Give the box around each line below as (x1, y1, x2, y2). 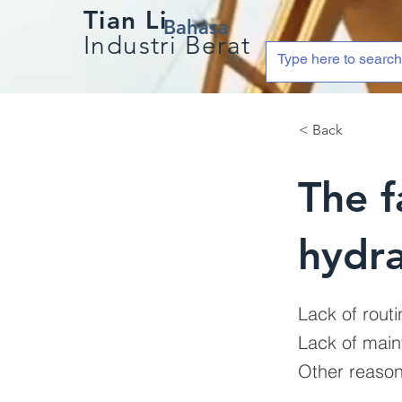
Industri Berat (83, 31, 251, 60)
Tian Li (83, 4, 168, 35)
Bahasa (163, 15, 229, 39)
